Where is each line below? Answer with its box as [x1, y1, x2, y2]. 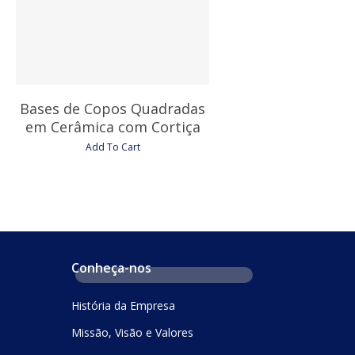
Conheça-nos [71, 259, 151, 277]
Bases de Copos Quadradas [20, 99, 206, 119]
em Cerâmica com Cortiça [25, 117, 200, 137]
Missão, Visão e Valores [71, 325, 193, 340]
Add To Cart [85, 140, 140, 155]
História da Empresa [71, 298, 175, 313]
